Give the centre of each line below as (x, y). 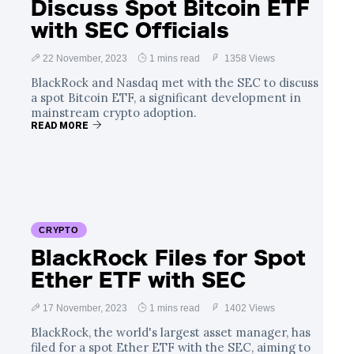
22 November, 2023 (85, 58)
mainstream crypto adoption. (114, 112)
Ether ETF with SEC (138, 279)
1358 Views (249, 58)
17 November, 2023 (85, 308)
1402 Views (249, 308)
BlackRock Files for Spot (168, 257)
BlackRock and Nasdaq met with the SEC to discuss (175, 82)
